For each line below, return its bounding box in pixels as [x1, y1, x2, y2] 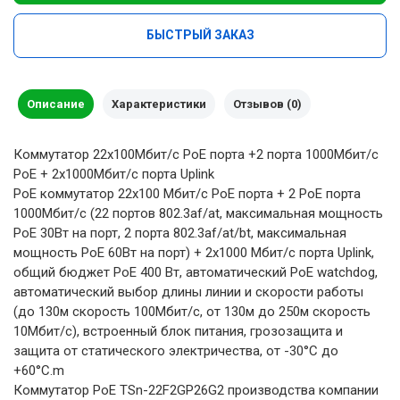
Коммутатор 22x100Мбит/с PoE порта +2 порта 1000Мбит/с [13, 146, 379, 162]
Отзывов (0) [233, 96, 302, 111]
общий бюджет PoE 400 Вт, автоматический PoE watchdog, [13, 263, 378, 280]
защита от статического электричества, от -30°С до [13, 342, 338, 359]
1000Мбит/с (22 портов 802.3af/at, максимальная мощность [13, 204, 383, 221]
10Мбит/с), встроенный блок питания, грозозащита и [13, 322, 343, 339]
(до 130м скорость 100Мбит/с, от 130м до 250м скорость [13, 303, 371, 320]
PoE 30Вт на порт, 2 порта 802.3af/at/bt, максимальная [13, 224, 346, 241]
